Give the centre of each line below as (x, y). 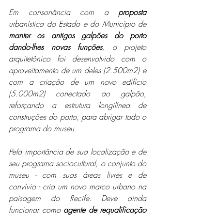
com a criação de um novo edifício (77, 82)
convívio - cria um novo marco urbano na (77, 186)
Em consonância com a (63, 12)
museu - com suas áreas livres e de (77, 175)
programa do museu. (43, 128)
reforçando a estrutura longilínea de (77, 105)
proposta (132, 12)
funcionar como (36, 209)
